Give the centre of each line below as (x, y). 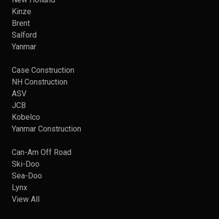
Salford (24, 35)
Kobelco (26, 117)
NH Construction (40, 82)
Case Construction (43, 70)
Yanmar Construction (46, 129)
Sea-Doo (27, 175)
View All (26, 199)
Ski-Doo (26, 164)
